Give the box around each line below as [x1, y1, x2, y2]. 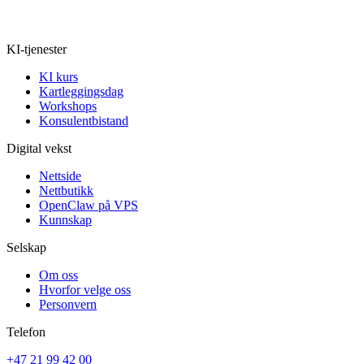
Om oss [39, 268, 78, 283]
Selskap [6, 240, 46, 255]
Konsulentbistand [39, 114, 128, 128]
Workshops [39, 99, 97, 114]
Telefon [6, 325, 45, 340]
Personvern [39, 297, 97, 312]
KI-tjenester [6, 42, 67, 57]
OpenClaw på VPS [39, 198, 138, 213]
